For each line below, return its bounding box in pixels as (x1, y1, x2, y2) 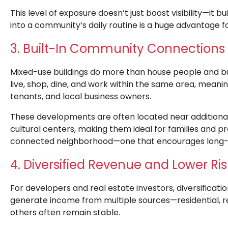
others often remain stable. (10, 207, 120, 219)
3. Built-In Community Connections (10, 40, 225, 58)
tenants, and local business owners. (10, 91, 151, 103)
